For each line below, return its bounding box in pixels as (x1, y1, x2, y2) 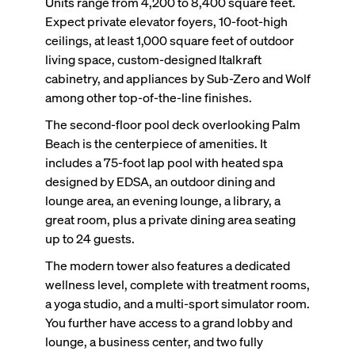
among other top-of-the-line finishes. (44, 89, 252, 106)
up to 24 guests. (44, 230, 135, 247)
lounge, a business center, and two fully (44, 333, 263, 350)
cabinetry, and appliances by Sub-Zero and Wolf (44, 70, 311, 87)
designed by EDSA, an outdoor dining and (44, 173, 275, 190)
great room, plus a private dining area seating (44, 211, 296, 228)
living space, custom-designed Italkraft (44, 51, 261, 68)
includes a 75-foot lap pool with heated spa (44, 154, 283, 171)
